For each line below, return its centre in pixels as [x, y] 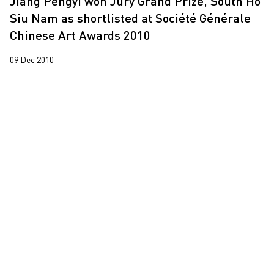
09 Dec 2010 [32, 60]
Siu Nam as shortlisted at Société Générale [130, 18]
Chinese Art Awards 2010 [80, 35]
